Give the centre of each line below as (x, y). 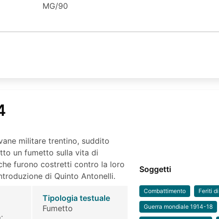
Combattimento (165, 191)
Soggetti (155, 169)
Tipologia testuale (76, 198)
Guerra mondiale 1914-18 (178, 207)
